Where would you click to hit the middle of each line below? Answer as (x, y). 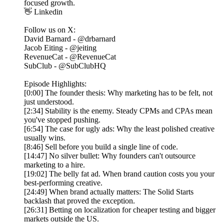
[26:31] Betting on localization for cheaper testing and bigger (120, 210)
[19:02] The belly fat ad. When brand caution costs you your (119, 174)
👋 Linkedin (43, 12)
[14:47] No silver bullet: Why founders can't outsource (110, 156)
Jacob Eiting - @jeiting (60, 48)
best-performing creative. (63, 183)
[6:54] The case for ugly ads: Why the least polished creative (119, 129)
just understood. (49, 102)
